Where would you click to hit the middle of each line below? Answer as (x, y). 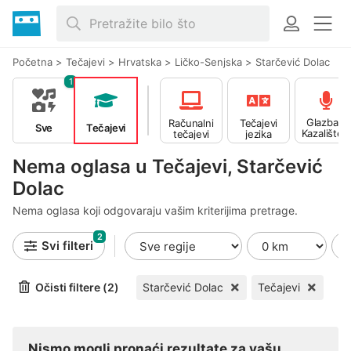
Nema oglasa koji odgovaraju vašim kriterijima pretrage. (155, 210)
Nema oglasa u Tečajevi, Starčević (168, 166)
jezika (259, 134)
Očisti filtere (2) (77, 287)
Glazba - (326, 122)
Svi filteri (67, 246)
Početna (33, 62)
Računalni (191, 123)
